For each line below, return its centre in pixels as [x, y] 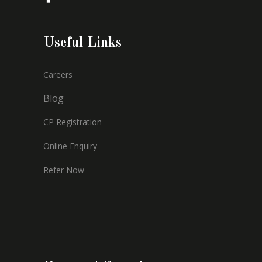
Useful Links [82, 43]
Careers [58, 74]
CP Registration [73, 122]
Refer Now [64, 170]
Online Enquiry [70, 146]
